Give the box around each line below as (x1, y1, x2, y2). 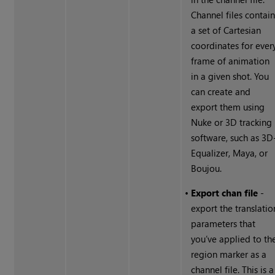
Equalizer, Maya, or (191, 147, 268, 160)
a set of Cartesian (191, 24, 261, 37)
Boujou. (191, 162, 222, 175)
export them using (191, 101, 265, 114)
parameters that (191, 217, 256, 230)
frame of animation (191, 55, 270, 68)
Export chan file (191, 187, 258, 199)
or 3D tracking (212, 116, 273, 129)
